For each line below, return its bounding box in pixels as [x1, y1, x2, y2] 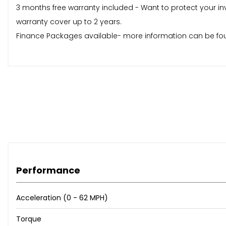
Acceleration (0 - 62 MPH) [16, 193, 108, 203]
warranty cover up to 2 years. [16, 17, 122, 27]
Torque [16, 214, 41, 224]
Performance [16, 164, 80, 177]
